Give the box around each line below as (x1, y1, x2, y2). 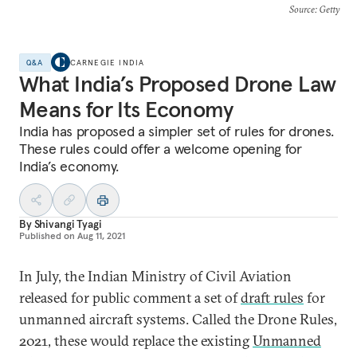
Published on (19, 229, 75, 241)
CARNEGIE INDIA (69, 57, 145, 68)
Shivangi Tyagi (33, 217, 102, 231)
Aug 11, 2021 (77, 229, 125, 241)
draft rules (241, 288, 304, 307)
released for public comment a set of (19, 288, 241, 307)
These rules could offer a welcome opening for (19, 139, 302, 158)
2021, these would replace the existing (19, 331, 253, 350)
